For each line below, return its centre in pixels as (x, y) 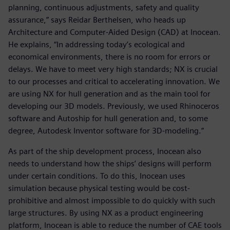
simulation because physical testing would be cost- (99, 188)
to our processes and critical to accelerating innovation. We (114, 81)
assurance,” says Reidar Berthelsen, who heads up (97, 20)
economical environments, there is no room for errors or (109, 56)
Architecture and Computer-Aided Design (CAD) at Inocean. (114, 32)
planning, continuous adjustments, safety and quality (104, 7)
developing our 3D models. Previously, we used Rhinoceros (114, 106)
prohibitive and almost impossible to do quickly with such (112, 200)
